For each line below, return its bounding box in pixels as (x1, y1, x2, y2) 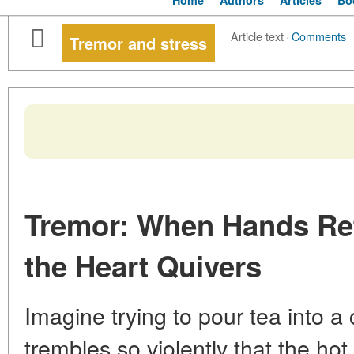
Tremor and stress (70, 32, 207, 55)
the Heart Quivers (24, 245, 262, 287)
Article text (231, 28, 284, 45)
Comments (292, 28, 346, 45)
